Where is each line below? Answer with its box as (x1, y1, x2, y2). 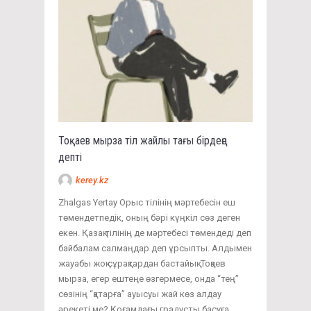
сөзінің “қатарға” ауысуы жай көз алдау (58, 288, 221, 299)
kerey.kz (76, 174, 108, 185)
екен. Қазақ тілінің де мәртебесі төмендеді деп (58, 227, 251, 238)
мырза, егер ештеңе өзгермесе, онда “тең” (58, 273, 239, 284)
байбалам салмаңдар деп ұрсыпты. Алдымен (58, 242, 252, 253)
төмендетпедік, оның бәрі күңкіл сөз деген (58, 212, 240, 223)
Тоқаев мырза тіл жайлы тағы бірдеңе (58, 133, 227, 147)
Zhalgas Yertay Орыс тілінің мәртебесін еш (58, 196, 235, 208)
